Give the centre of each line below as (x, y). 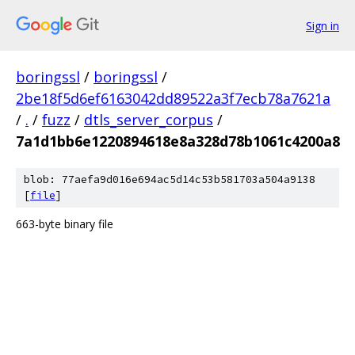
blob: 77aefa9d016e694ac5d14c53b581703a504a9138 (170, 179)
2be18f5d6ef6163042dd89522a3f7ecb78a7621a (173, 98)
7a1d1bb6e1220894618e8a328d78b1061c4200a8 (178, 141)
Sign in (323, 25)
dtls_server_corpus (149, 120)
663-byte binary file (65, 224)
